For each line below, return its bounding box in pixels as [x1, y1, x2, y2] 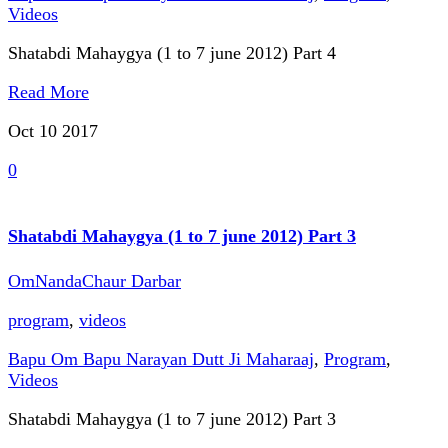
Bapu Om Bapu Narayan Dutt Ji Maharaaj [8, 348, 314, 369]
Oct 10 [8, 120, 62, 141]
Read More [8, 81, 89, 102]
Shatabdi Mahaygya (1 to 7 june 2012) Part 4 [8, 42, 336, 63]
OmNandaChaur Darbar [8, 270, 181, 291]
